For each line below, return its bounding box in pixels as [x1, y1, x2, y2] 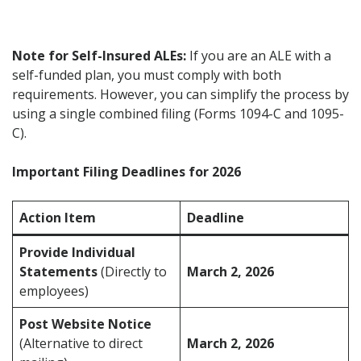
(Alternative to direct [19, 334, 143, 353]
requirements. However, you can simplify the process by [12, 85, 349, 104]
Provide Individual [19, 243, 135, 262]
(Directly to [98, 263, 167, 281]
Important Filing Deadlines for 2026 [12, 163, 241, 181]
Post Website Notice [19, 315, 151, 334]
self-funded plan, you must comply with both [12, 66, 281, 85]
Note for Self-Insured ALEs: [12, 47, 186, 65]
